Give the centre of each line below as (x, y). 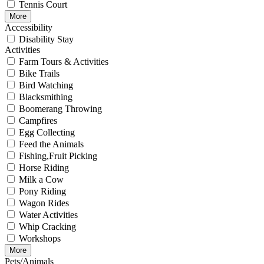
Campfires (38, 120)
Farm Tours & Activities (64, 61)
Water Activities (48, 214)
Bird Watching (46, 85)
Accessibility (29, 27)
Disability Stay (46, 39)
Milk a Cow (41, 179)
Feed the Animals (51, 144)
